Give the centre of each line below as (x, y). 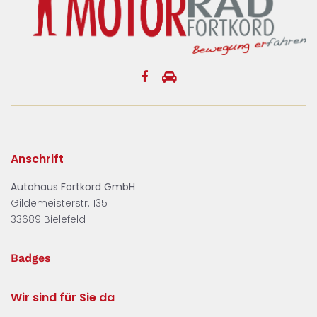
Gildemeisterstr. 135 (59, 203)
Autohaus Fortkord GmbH (73, 186)
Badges (31, 258)
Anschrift (37, 158)
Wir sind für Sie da (63, 297)
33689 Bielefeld (48, 219)
